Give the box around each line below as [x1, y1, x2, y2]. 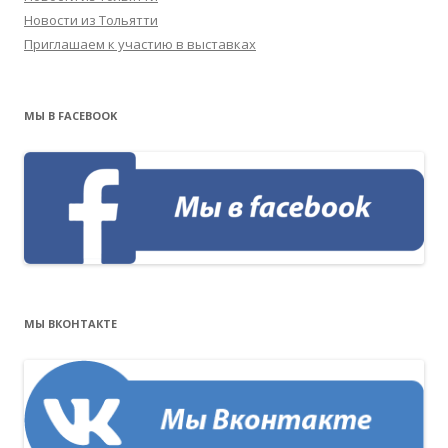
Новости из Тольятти [24, 11, 158, 30]
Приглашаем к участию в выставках [24, 35, 256, 54]
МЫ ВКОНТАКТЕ [24, 316, 117, 332]
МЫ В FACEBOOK [24, 108, 117, 124]
